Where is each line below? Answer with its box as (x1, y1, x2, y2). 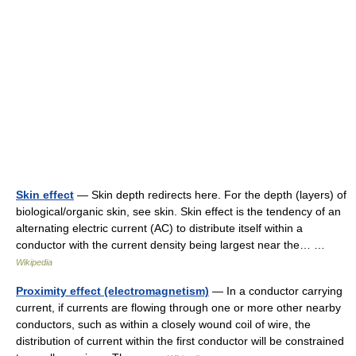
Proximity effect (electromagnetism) (16, 284, 209, 297)
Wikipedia (16, 257, 52, 267)
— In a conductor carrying (209, 284, 342, 297)
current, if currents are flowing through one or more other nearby (16, 301, 341, 314)
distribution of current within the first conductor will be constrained (16, 335, 344, 347)
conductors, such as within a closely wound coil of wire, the (16, 318, 311, 331)
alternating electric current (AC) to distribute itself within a (16, 222, 303, 234)
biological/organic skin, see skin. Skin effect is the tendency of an (16, 205, 341, 218)
